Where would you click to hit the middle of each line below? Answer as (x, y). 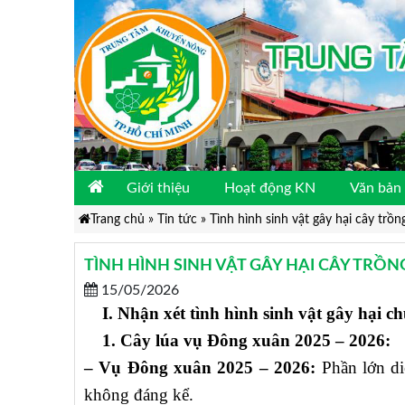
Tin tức (177, 220)
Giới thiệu (158, 188)
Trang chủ (117, 220)
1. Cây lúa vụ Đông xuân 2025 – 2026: (237, 341)
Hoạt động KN (269, 188)
